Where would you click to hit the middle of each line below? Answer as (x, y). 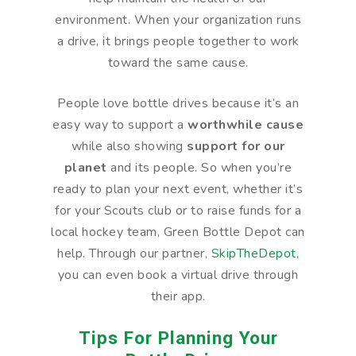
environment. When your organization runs (178, 19)
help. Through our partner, (134, 253)
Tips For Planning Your (178, 337)
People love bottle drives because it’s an (178, 103)
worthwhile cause (246, 124)
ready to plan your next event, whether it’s (178, 189)
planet (85, 167)
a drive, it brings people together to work (178, 41)
